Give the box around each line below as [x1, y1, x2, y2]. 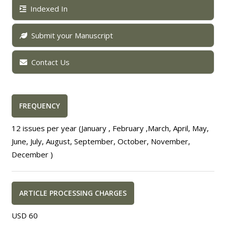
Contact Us [31, 57, 70, 67]
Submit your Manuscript [31, 30, 114, 40]
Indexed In [30, 4, 68, 14]
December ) [12, 149, 53, 159]
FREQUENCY [19, 101, 61, 110]
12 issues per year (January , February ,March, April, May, [12, 123, 209, 133]
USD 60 [12, 210, 38, 220]
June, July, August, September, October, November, [12, 136, 191, 146]
